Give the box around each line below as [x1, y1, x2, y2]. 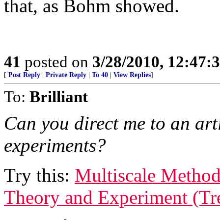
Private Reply [46, 71, 86, 79]
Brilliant [29, 87, 88, 106]
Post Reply [8, 71, 40, 79]
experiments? [4, 135, 106, 156]
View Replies [113, 71, 151, 79]
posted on [21, 53, 92, 71]
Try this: [4, 165, 75, 186]
